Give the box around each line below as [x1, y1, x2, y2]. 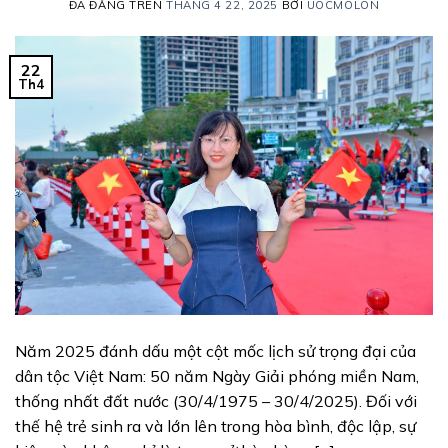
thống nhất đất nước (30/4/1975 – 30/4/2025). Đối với [15, 390, 417, 411]
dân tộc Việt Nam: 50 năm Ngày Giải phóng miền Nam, [15, 365, 419, 386]
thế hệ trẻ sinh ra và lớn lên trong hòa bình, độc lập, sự [15, 415, 416, 436]
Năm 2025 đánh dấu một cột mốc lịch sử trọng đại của [15, 340, 416, 361]
